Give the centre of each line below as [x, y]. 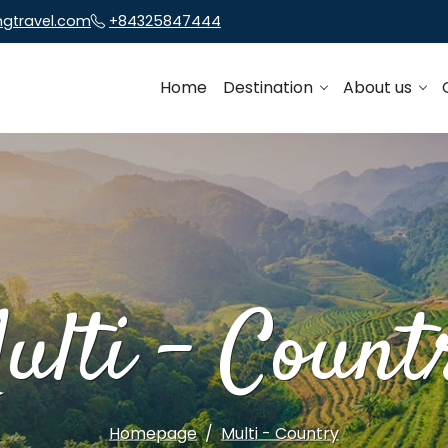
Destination [269, 88]
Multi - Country [279, 433]
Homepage [152, 433]
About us [379, 88]
